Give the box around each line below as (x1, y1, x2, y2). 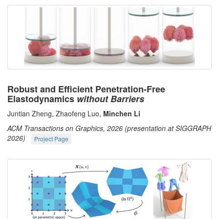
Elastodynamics (7, 92, 77, 105)
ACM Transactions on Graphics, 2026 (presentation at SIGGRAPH (7, 123, 211, 133)
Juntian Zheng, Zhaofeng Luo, (7, 108, 103, 118)
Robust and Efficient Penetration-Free (7, 82, 165, 95)
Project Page (34, 134, 68, 143)
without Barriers (77, 92, 144, 105)
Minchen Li (103, 108, 140, 118)
